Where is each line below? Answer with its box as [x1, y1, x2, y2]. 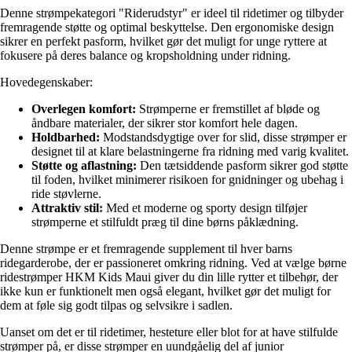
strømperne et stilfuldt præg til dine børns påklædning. [31, 215, 299, 229]
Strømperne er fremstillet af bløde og [136, 102, 320, 116]
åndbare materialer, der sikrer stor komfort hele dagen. [31, 116, 298, 130]
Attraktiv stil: [31, 201, 103, 215]
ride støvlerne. [31, 187, 101, 201]
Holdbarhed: [31, 130, 100, 145]
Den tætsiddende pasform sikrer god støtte [137, 159, 348, 173]
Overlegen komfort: [31, 102, 136, 116]
